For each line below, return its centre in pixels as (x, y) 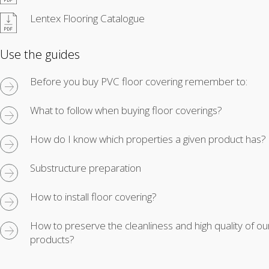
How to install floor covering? (93, 196)
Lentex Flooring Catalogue (87, 18)
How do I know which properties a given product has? (148, 139)
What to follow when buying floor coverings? (126, 110)
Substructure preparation (86, 168)
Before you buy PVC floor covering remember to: (139, 81)
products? (52, 239)
